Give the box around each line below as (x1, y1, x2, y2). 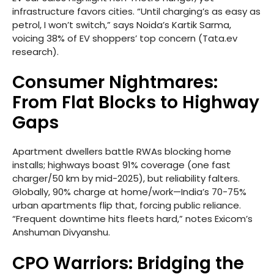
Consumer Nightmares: (12, 70, 218, 95)
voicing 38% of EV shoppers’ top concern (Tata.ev (12, 31, 237, 45)
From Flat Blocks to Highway (12, 91, 259, 115)
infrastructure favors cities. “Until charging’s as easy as (12, 4, 261, 18)
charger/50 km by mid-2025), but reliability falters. (12, 172, 240, 185)
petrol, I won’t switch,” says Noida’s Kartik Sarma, (12, 18, 231, 31)
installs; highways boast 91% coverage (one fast (12, 158, 231, 172)
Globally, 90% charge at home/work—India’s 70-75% (12, 185, 246, 199)
